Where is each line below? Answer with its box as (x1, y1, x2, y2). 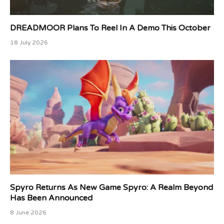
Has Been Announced (10, 193, 92, 203)
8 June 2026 (10, 209, 46, 216)
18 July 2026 (10, 38, 48, 46)
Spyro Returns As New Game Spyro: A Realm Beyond (10, 182, 213, 193)
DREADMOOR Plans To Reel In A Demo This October (10, 22, 210, 33)
